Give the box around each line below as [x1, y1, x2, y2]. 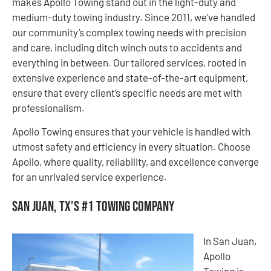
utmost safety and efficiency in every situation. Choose [12, 140, 250, 153]
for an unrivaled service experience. [12, 171, 169, 183]
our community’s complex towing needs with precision [12, 25, 246, 38]
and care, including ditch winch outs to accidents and [12, 41, 242, 53]
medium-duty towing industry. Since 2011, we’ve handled [12, 10, 255, 23]
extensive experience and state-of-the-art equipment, [12, 71, 248, 83]
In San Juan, [203, 235, 256, 247]
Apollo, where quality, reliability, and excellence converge [12, 155, 259, 168]
